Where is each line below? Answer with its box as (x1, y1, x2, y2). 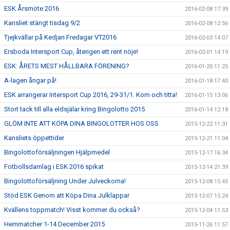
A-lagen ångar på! (4, 76, 56, 84)
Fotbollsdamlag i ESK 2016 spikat (4, 163, 104, 170)
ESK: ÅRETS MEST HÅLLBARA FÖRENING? (4, 62, 129, 70)
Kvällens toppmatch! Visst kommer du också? (4, 206, 140, 214)
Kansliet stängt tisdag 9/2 (4, 19, 80, 27)
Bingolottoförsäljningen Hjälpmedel (4, 148, 110, 156)
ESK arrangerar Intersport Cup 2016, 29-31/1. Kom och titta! (4, 91, 177, 99)
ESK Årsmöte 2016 (4, 5, 59, 12)
